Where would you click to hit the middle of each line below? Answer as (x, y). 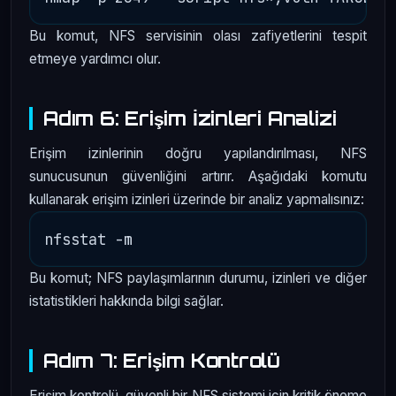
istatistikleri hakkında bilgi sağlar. (126, 301)
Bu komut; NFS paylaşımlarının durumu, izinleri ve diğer (198, 278)
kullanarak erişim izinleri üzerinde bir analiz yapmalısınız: (197, 199)
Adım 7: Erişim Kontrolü (162, 360)
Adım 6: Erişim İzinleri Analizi (190, 118)
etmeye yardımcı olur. (95, 59)
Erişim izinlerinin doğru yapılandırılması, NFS (198, 153)
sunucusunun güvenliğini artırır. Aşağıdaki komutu (198, 176)
